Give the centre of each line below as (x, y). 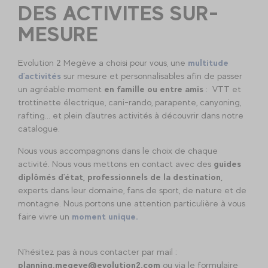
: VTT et (222, 89)
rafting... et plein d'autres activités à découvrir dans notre (131, 115)
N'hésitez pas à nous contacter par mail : (98, 252)
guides (227, 164)
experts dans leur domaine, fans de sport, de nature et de (132, 190)
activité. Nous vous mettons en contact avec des (116, 164)
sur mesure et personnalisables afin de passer (152, 76)
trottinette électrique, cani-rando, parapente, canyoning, (130, 102)
